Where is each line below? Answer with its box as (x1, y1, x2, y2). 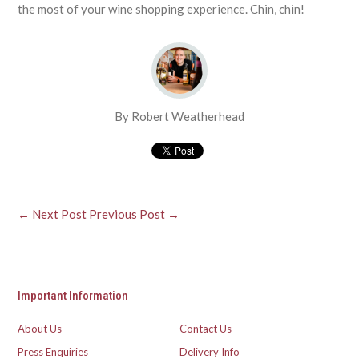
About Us (18, 321, 63, 335)
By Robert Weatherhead (115, 108, 244, 123)
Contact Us (179, 321, 232, 335)
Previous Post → (89, 206, 180, 221)
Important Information (18, 288, 129, 303)
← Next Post (18, 206, 87, 221)
